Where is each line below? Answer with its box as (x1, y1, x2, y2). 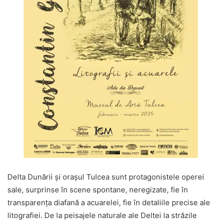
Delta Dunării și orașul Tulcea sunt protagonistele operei (7, 172, 204, 182)
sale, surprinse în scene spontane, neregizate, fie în (7, 185, 188, 195)
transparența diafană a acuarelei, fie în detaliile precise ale (7, 198, 210, 208)
